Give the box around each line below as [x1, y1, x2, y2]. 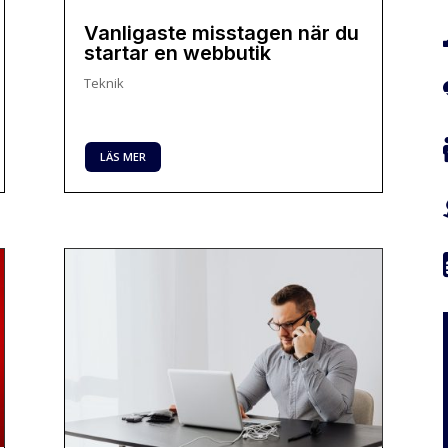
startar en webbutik [84, 40, 272, 65]
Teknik [84, 73, 125, 92]
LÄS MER [100, 149, 147, 165]
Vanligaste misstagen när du [84, 20, 360, 45]
